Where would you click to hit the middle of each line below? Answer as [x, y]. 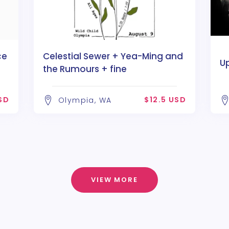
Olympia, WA [85, 100]
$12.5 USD [165, 99]
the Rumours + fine [85, 69]
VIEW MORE [114, 179]
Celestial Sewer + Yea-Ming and [113, 56]
